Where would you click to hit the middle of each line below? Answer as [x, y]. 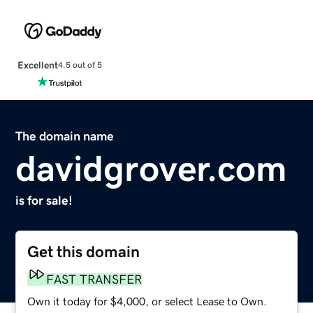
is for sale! [44, 200]
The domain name [65, 136]
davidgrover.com [152, 168]
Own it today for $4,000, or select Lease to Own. [147, 301]
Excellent [37, 65]
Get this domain [84, 252]
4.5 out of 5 [80, 65]
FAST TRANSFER [94, 279]
